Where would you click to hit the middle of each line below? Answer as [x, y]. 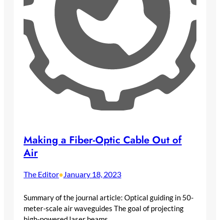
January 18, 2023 [92, 174]
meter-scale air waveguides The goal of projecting [104, 208]
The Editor [41, 174]
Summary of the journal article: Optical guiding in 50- [109, 197]
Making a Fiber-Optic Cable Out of [103, 140]
